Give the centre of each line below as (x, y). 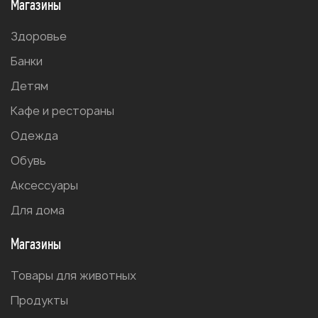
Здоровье (39, 36)
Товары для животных (73, 275)
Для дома (38, 210)
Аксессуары (44, 185)
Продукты (39, 300)
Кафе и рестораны (62, 110)
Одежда (34, 135)
